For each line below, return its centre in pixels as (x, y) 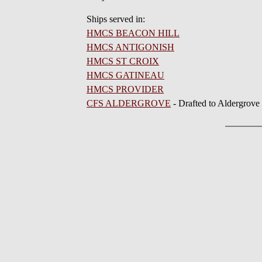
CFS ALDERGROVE (129, 103)
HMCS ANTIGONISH (130, 47)
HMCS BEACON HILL (133, 33)
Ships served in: (116, 19)
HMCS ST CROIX (123, 61)
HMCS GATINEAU (125, 75)
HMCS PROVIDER (125, 89)
